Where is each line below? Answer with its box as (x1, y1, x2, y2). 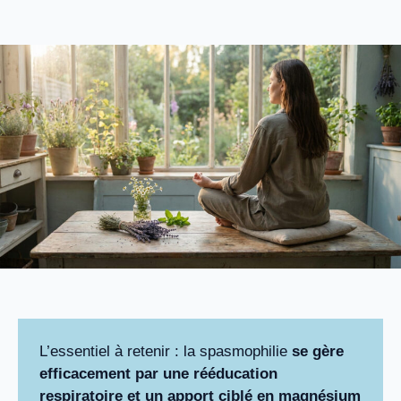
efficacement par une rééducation (39, 365, 277, 383)
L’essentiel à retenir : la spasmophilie (39, 343, 292, 361)
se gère (292, 343, 344, 361)
